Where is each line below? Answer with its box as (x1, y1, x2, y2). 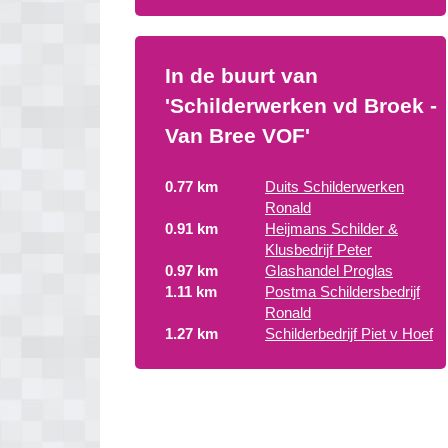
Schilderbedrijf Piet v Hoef (265, 325, 433, 342)
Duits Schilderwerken (265, 178, 404, 195)
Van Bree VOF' (165, 124, 310, 147)
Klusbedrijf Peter (265, 241, 372, 258)
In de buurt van (165, 64, 318, 87)
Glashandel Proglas (265, 262, 393, 279)
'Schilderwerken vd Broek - (165, 94, 437, 117)
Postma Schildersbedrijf (265, 283, 420, 300)
